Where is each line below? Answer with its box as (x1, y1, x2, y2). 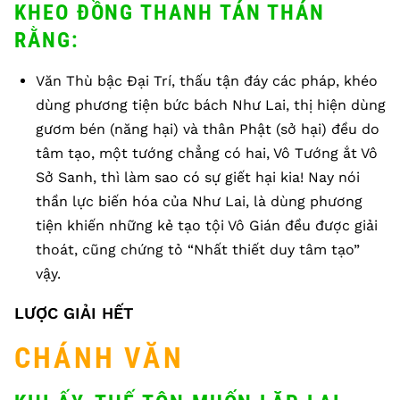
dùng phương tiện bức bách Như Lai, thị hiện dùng (36, 96, 386, 113)
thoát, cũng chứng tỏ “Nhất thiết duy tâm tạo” (36, 241, 360, 258)
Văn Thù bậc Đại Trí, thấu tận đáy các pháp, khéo (36, 72, 378, 89)
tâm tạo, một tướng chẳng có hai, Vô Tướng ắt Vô (36, 145, 378, 162)
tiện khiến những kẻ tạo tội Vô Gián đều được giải (36, 217, 378, 234)
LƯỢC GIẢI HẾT (14, 304, 133, 322)
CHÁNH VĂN (14, 341, 184, 375)
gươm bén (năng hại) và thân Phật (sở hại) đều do (36, 121, 379, 137)
